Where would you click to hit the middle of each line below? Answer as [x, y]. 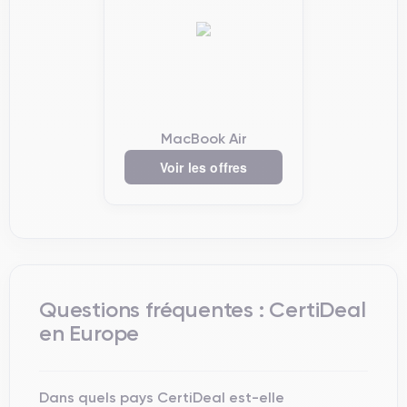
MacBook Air [203, 138]
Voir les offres [203, 167]
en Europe [89, 333]
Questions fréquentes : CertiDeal [203, 309]
